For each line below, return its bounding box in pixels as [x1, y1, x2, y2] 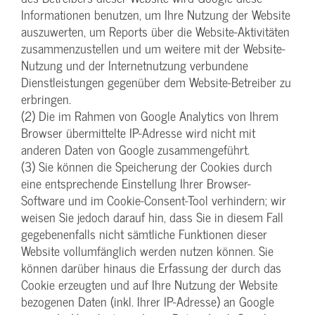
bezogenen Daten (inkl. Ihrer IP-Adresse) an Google [21, 291, 274, 312]
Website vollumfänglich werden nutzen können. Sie [21, 240, 274, 262]
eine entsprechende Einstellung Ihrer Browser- [21, 173, 251, 194]
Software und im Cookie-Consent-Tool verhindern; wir [21, 190, 287, 211]
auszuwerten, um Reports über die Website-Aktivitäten [21, 21, 290, 42]
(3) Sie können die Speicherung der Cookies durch [21, 156, 272, 177]
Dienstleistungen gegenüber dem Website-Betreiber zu [21, 72, 291, 93]
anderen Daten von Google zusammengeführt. [21, 139, 250, 160]
